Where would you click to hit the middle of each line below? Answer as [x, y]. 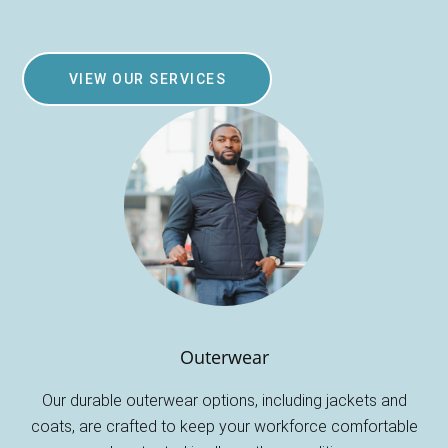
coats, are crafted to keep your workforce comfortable [224, 426]
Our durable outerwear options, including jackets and [224, 400]
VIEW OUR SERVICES [147, 78]
